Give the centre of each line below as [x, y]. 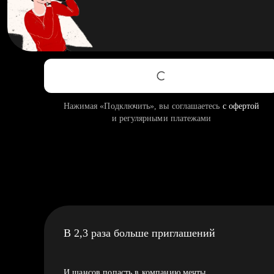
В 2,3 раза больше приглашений [139, 233]
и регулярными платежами [161, 118]
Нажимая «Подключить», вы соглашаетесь [143, 106]
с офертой [241, 106]
